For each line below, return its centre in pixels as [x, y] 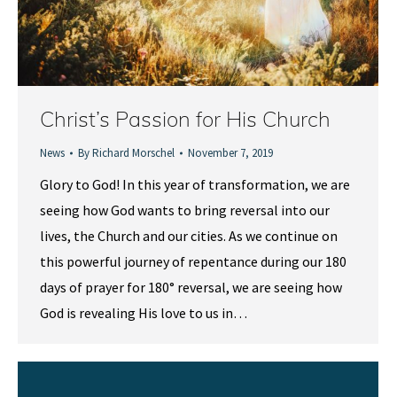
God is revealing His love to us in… [144, 313]
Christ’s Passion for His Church [185, 119]
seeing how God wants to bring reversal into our [185, 210]
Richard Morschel [133, 153]
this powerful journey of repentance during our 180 [193, 262]
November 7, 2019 [230, 153]
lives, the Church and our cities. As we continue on [189, 236]
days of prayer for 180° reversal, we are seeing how [191, 288]
